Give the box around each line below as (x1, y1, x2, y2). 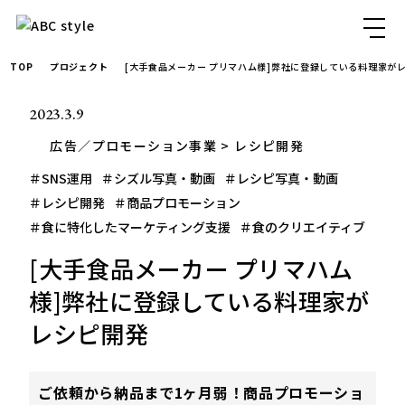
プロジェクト (50, 60, 108, 73)
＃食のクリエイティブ (240, 218, 366, 236)
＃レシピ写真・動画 (224, 169, 339, 187)
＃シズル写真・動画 (101, 169, 216, 187)
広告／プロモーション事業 (50, 137, 218, 155)
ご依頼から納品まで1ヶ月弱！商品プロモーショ (38, 381, 364, 403)
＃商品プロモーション (114, 193, 241, 212)
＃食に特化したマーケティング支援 (29, 218, 231, 236)
